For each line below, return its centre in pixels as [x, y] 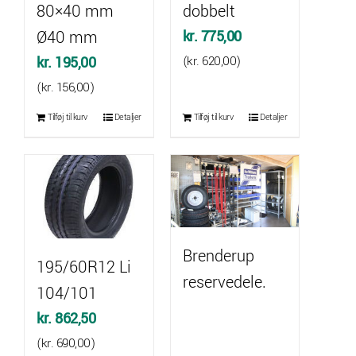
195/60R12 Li [84, 268]
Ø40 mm [67, 38]
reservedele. [224, 283]
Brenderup [218, 257]
